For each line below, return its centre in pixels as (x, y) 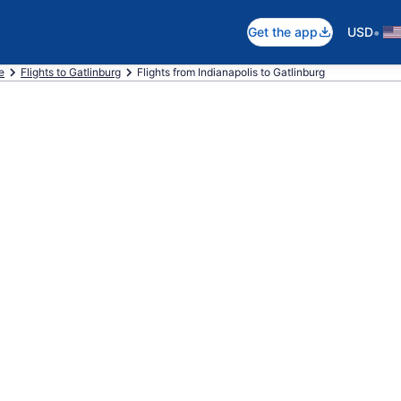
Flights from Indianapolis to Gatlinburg (231, 72)
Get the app (283, 32)
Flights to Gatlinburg (71, 72)
